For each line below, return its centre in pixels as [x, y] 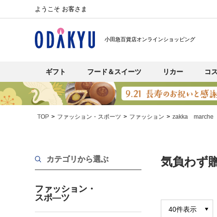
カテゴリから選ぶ [77, 159]
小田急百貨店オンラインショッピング [150, 39]
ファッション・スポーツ [89, 116]
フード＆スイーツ [114, 72]
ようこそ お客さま [61, 9]
